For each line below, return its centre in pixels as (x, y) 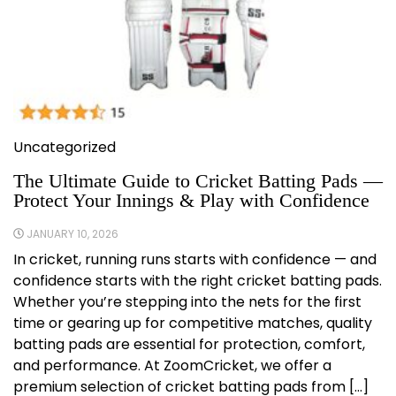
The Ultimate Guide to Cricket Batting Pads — (198, 180)
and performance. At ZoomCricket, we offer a (172, 365)
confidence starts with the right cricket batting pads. (198, 280)
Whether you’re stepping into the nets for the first (187, 301)
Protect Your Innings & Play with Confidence (191, 200)
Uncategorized (65, 147)
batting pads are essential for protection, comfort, (189, 344)
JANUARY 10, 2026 (72, 233)
